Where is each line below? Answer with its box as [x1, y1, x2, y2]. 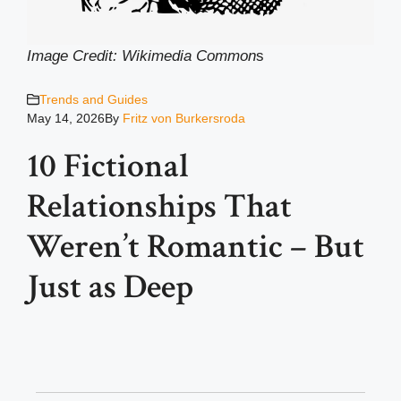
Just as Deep [27, 264, 193, 309]
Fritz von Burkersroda [123, 110, 245, 125]
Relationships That [27, 183, 292, 228]
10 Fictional [27, 143, 189, 188]
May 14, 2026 [27, 110, 105, 125]
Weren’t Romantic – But [27, 224, 364, 269]
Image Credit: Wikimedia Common [27, 47, 256, 64]
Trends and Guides [39, 91, 148, 107]
